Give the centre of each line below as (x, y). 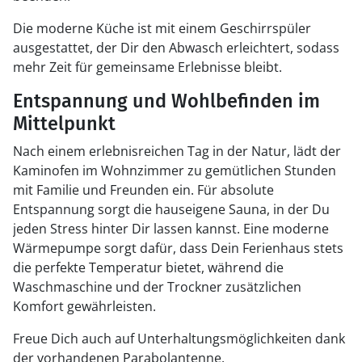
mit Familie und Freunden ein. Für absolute (143, 190)
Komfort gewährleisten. (84, 306)
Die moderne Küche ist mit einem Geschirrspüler (162, 28)
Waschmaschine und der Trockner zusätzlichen (157, 287)
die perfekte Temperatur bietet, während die (148, 267)
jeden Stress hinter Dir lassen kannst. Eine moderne (171, 229)
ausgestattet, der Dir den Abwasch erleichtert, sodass (176, 48)
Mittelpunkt (64, 124)
